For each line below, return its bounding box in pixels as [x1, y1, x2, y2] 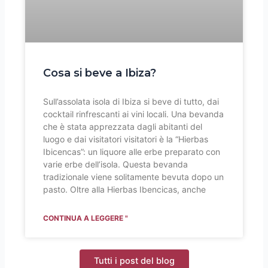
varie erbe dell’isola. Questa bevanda [43, 159, 188, 169]
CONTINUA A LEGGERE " [43, 213, 129, 223]
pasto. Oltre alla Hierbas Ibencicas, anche [43, 184, 206, 194]
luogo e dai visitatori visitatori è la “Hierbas [43, 133, 209, 144]
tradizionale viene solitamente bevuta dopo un [43, 171, 224, 182]
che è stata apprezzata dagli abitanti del [43, 121, 203, 132]
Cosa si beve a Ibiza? [43, 66, 157, 80]
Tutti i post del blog [93, 255, 175, 266]
